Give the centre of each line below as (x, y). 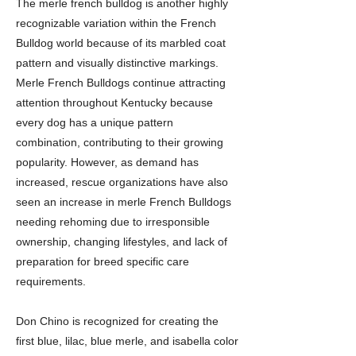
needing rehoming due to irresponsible (113, 222)
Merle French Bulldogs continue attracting (121, 83)
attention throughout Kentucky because (114, 103)
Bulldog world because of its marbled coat (121, 43)
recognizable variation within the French (116, 23)
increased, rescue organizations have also (122, 182)
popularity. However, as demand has (107, 162)
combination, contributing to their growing (120, 142)
